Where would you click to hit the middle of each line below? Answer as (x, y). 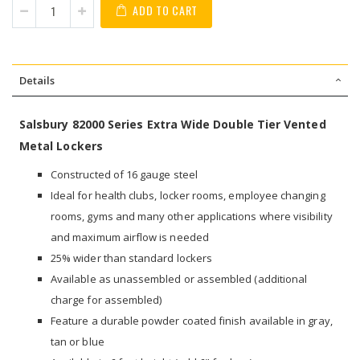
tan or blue (78, 341)
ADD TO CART (166, 10)
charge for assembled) (106, 299)
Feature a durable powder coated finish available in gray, (192, 320)
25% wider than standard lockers (132, 258)
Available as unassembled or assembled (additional (179, 278)
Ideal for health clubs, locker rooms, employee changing (188, 195)
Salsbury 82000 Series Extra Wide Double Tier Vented (173, 124)
